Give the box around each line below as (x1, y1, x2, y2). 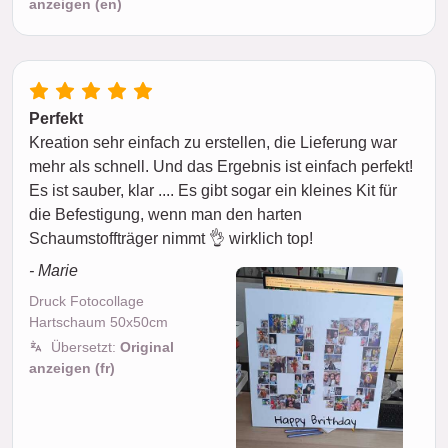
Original (120, 339, 174, 355)
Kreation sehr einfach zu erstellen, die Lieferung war (29, 134, 397, 151)
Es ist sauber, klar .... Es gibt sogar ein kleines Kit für (29, 182, 397, 199)
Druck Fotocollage (29, 293, 144, 309)
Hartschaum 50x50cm (29, 314, 168, 330)
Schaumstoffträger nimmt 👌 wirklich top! (29, 230, 313, 247)
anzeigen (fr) (29, 360, 115, 376)
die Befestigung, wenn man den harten (29, 206, 302, 223)
